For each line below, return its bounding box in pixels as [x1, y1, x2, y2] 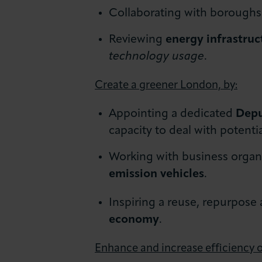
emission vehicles [109, 168, 205, 180]
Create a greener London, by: [95, 80, 237, 91]
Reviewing [109, 33, 166, 46]
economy [109, 213, 160, 226]
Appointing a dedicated [109, 108, 236, 120]
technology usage [109, 50, 205, 63]
